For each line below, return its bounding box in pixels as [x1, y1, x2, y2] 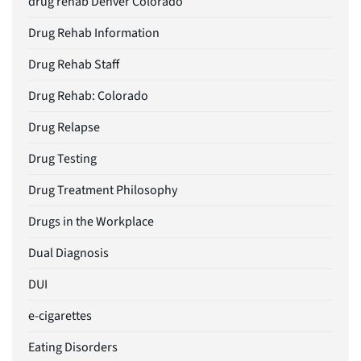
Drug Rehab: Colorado [28, 87, 148, 106]
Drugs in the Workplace [28, 213, 154, 231]
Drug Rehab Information [28, 24, 160, 43]
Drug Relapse [28, 118, 100, 137]
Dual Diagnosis [28, 244, 109, 263]
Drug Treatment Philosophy [28, 181, 177, 200]
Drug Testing [28, 150, 97, 168]
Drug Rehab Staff [28, 56, 119, 74]
